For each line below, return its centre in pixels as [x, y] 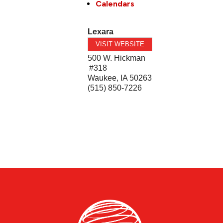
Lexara [101, 31]
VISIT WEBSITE [120, 44]
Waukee [102, 78]
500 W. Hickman [117, 58]
